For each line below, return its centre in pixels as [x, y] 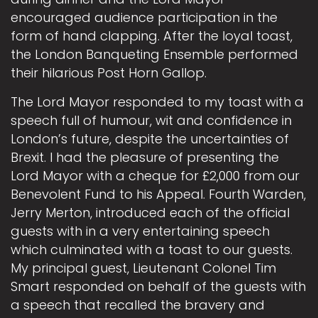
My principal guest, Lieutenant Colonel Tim [143, 268]
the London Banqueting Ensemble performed [154, 55]
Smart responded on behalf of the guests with [158, 287]
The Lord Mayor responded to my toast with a [157, 102]
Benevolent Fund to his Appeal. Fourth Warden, [158, 194]
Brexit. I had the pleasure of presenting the [145, 158]
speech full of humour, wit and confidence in [151, 121]
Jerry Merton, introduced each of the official [150, 213]
